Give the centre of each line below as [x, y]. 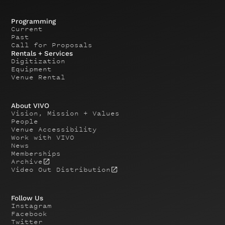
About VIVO [30, 105]
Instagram [32, 205]
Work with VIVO [43, 137]
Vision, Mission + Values [66, 113]
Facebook [29, 213]
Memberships [36, 153]
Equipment [32, 69]
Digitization [38, 61]
